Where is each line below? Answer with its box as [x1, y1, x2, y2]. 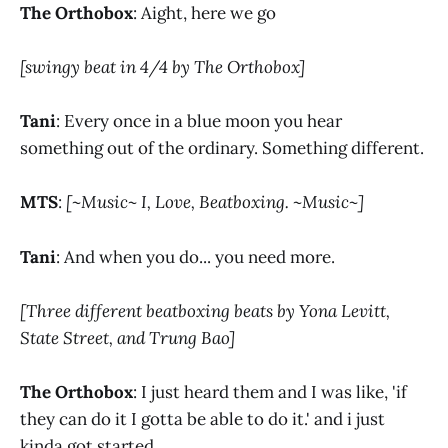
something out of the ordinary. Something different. [20, 137, 424, 160]
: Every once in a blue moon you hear [56, 110, 342, 133]
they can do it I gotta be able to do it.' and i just [20, 407, 385, 430]
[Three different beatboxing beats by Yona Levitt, [20, 299, 390, 322]
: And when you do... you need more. [56, 245, 335, 268]
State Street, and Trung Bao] [20, 326, 235, 349]
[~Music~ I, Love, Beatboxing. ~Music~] [66, 191, 364, 214]
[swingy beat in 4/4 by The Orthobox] [20, 55, 305, 78]
